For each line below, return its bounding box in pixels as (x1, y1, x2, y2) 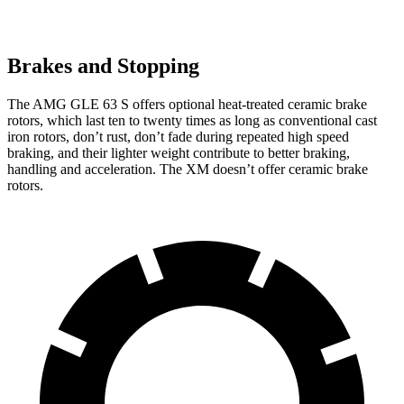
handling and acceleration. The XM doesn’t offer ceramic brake (7, 161, 368, 177)
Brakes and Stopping (7, 54, 199, 78)
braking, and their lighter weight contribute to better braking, (7, 144, 350, 161)
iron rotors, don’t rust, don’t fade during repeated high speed (7, 128, 349, 144)
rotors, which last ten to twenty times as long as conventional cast (7, 112, 377, 128)
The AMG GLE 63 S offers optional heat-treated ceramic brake (7, 96, 367, 112)
